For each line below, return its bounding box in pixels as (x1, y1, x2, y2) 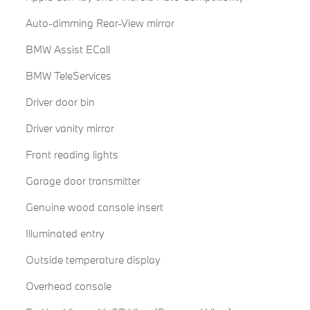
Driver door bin (25, 95, 95, 109)
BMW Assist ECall (25, 42, 110, 57)
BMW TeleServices (25, 69, 111, 83)
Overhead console (25, 279, 111, 293)
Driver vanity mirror (25, 121, 114, 136)
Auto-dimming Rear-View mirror (25, 16, 175, 30)
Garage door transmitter (25, 174, 140, 188)
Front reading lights (25, 147, 118, 162)
